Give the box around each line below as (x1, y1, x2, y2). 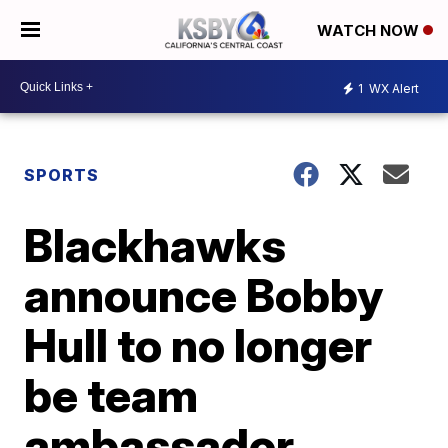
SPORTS (24, 165, 100, 185)
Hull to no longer (24, 317, 373, 373)
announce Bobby (24, 267, 384, 323)
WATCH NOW (317, 21, 423, 41)
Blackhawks (24, 217, 287, 273)
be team (24, 367, 199, 423)
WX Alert (366, 80, 419, 96)
